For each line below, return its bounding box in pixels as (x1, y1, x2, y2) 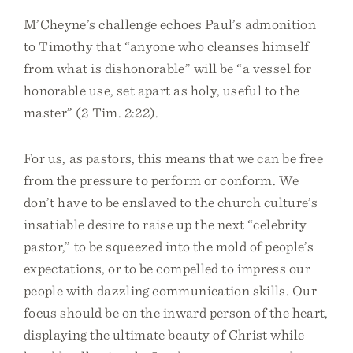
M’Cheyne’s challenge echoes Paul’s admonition (24, 16, 317, 32)
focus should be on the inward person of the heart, (24, 304, 329, 321)
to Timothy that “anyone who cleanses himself (24, 38, 310, 54)
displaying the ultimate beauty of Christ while (24, 326, 305, 343)
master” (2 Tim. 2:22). (24, 104, 159, 121)
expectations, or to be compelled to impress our (24, 260, 310, 277)
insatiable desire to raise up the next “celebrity (24, 216, 307, 232)
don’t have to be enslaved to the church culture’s (24, 194, 318, 210)
